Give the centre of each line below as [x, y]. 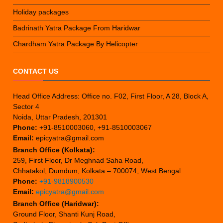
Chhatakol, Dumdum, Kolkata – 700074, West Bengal [97, 171]
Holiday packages [41, 12]
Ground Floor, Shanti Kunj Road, [64, 214]
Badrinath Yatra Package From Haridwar [77, 28]
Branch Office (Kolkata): [54, 150]
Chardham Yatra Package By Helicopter [76, 44]
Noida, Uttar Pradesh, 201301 [60, 117]
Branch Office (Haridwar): [56, 204]
